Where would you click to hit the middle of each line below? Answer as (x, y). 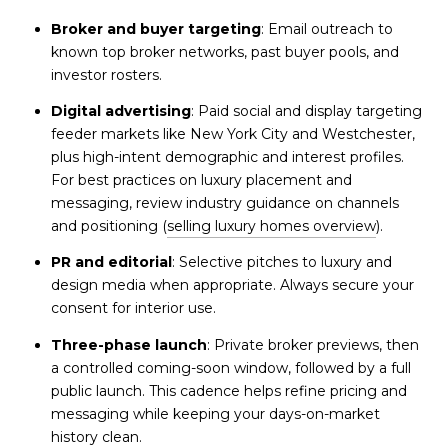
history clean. (96, 436)
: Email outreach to (326, 28)
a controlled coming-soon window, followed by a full (230, 367)
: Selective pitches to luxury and (281, 262)
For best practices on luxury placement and (201, 179)
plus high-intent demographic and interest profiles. (227, 156)
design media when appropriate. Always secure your (232, 285)
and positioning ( (108, 225)
